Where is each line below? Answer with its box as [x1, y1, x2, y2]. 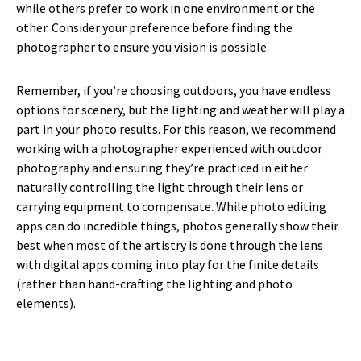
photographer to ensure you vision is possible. [16, 38, 269, 55]
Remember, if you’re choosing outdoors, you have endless [16, 81, 331, 98]
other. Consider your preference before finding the [16, 19, 293, 35]
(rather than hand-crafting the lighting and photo [16, 275, 293, 292]
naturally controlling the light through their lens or [16, 178, 303, 195]
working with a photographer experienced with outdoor [16, 139, 322, 156]
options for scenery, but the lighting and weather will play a [16, 101, 345, 118]
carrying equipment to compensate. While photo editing [16, 197, 326, 214]
